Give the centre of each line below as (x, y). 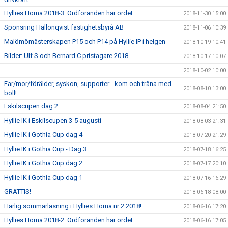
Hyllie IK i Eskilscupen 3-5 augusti (53, 120)
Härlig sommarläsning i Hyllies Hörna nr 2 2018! (73, 206)
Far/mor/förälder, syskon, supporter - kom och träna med (88, 84)
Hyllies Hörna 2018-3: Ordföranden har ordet (68, 13)
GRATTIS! (18, 192)
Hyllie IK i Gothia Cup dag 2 (43, 163)
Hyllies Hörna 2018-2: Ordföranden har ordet (68, 220)
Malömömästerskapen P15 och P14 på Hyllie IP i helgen (85, 41)
